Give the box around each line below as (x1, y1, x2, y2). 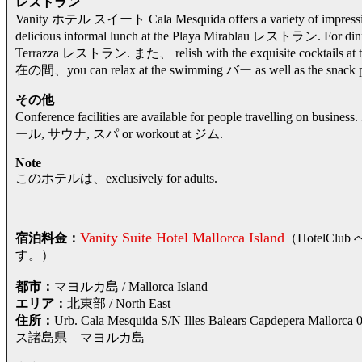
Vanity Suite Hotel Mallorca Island (80, 229, 284, 246)
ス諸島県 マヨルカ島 (15, 330, 145, 344)
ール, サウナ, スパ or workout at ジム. (15, 126, 223, 141)
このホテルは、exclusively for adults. (15, 170, 217, 185)
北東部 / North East (67, 296, 170, 310)
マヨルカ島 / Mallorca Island (54, 279, 208, 293)
